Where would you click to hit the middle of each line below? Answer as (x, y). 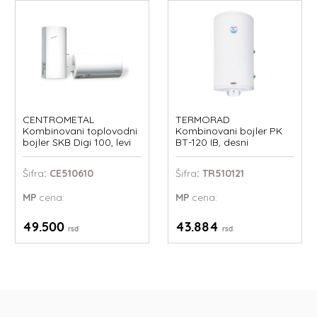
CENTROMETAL (59, 120)
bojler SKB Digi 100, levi (77, 143)
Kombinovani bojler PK (229, 131)
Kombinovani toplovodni (80, 131)
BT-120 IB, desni (212, 143)
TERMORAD (202, 120)
